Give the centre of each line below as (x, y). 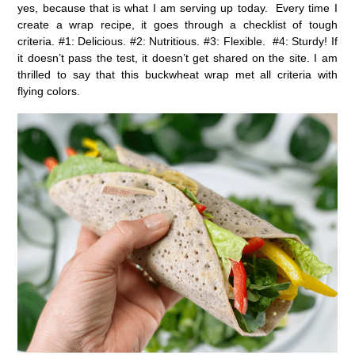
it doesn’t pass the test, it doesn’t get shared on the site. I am (177, 57)
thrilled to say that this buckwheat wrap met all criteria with (177, 74)
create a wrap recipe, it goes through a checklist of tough (177, 24)
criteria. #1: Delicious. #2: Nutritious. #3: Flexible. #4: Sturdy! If (177, 41)
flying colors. (49, 91)
